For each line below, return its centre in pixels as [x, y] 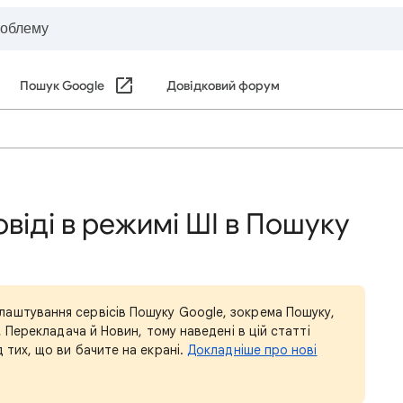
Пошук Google [62, 86]
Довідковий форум [223, 86]
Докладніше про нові [252, 350]
